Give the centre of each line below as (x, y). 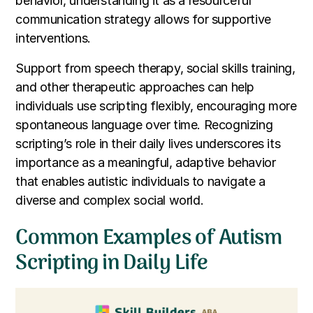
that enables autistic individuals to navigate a (140, 181)
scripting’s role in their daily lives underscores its (148, 143)
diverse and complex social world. (110, 200)
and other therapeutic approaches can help (135, 87)
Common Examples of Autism (149, 238)
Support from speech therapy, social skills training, (155, 68)
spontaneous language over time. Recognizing (144, 124)
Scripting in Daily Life (112, 263)
